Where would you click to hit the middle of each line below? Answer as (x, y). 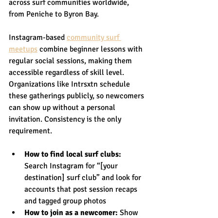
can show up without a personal (63, 107)
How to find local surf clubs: (73, 154)
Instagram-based (38, 37)
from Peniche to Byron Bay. (54, 14)
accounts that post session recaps (82, 189)
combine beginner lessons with (91, 49)
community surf (94, 37)
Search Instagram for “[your (72, 166)
